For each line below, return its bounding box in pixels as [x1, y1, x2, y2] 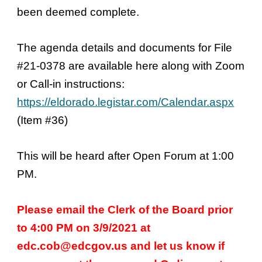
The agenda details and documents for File [17, 42, 233, 54]
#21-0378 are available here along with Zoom [17, 60, 245, 72]
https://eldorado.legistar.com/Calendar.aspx [17, 96, 235, 108]
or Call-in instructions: [17, 78, 125, 90]
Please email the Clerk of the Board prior [17, 204, 233, 216]
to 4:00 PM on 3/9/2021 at [17, 222, 151, 234]
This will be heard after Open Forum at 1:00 [17, 150, 235, 162]
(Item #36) [17, 114, 68, 126]
